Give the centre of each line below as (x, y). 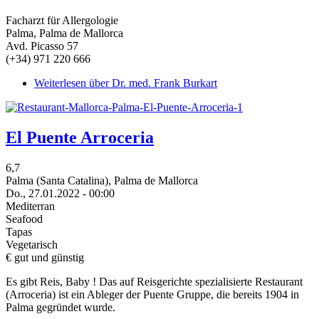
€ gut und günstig (45, 258)
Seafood (24, 219)
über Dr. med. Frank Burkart (152, 83)
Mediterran (30, 206)
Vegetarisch (32, 245)
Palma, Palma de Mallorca (64, 33)
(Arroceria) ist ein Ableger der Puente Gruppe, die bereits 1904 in (152, 295)
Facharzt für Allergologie (62, 21)
